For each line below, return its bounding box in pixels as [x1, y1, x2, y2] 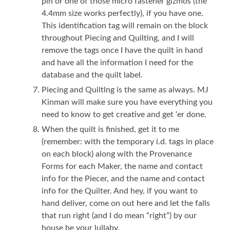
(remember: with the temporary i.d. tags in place [42, 137, 214, 146]
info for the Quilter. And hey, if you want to [42, 186, 198, 195]
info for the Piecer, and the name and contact [42, 174, 205, 183]
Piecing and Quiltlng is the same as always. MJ [42, 85, 209, 94]
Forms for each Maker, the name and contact [42, 162, 203, 170]
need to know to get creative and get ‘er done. [42, 110, 207, 119]
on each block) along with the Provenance [42, 149, 193, 158]
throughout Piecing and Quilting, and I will [42, 33, 195, 42]
